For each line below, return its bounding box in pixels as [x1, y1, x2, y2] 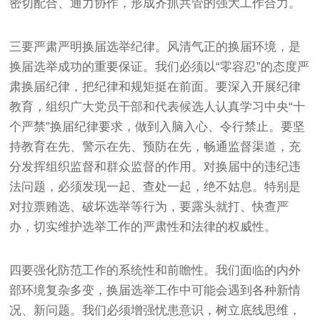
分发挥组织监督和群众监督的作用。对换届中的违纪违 [9, 159, 301, 174]
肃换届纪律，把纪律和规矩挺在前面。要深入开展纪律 [9, 79, 301, 94]
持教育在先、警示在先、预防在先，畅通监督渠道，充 [9, 139, 301, 154]
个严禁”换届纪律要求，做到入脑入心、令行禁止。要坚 [9, 119, 306, 134]
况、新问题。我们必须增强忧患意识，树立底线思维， [9, 303, 301, 317]
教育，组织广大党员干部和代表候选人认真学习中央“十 [9, 99, 306, 114]
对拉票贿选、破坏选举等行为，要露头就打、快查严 [9, 199, 289, 214]
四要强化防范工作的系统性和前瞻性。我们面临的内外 [9, 263, 301, 277]
